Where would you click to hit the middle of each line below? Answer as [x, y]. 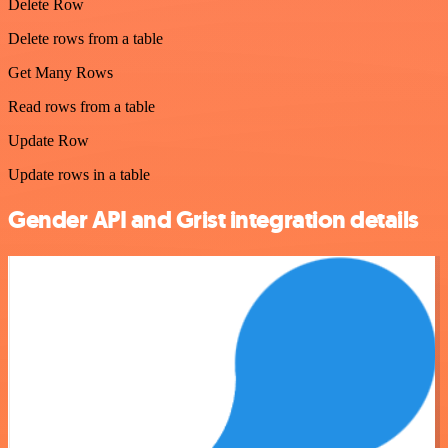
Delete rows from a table [85, 39]
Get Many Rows [60, 73]
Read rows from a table [81, 107]
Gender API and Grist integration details [213, 220]
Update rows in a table [79, 175]
